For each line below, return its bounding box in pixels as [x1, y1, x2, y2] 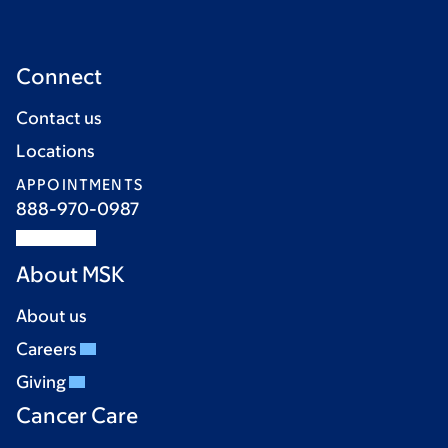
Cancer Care [16, 402, 138, 428]
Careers [16, 338, 80, 359]
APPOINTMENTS [16, 175, 143, 193]
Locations [16, 140, 95, 161]
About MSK [16, 261, 125, 287]
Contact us [16, 107, 102, 128]
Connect [16, 63, 102, 89]
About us [16, 305, 87, 326]
